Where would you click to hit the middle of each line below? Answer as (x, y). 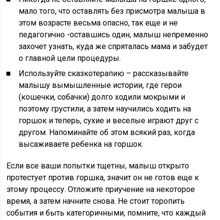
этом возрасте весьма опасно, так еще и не (98, 23)
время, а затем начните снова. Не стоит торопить (96, 201)
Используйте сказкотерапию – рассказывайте (104, 73)
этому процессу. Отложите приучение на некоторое (101, 189)
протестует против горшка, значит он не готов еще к (103, 178)
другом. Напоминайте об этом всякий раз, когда (107, 132)
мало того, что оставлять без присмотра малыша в (112, 11)
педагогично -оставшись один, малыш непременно (114, 35)
